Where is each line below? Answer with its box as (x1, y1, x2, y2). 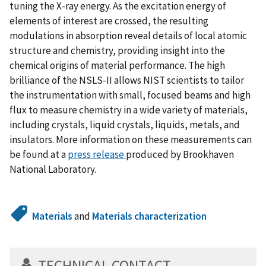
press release (68, 148, 126, 161)
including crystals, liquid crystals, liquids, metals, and (9, 118, 240, 132)
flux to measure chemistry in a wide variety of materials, (9, 103, 248, 117)
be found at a (9, 148, 68, 161)
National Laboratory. (9, 163, 96, 176)
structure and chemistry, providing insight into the (9, 44, 225, 58)
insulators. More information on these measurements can (9, 133, 252, 147)
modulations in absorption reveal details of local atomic (9, 29, 247, 43)
